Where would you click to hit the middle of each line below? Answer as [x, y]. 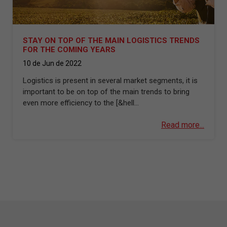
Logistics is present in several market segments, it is [110, 81]
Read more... [183, 125]
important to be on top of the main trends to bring [106, 92]
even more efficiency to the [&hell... [81, 103]
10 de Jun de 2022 [52, 63]
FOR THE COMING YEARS [69, 50]
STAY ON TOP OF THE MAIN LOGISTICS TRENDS [111, 41]
